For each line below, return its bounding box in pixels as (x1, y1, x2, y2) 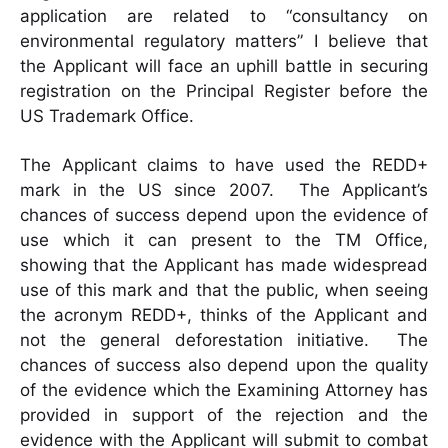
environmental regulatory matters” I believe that (20, 31, 428, 52)
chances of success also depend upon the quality (20, 355, 428, 376)
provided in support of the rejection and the (20, 405, 428, 426)
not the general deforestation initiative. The (20, 330, 428, 351)
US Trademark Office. (20, 106, 194, 127)
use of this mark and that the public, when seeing (20, 280, 428, 301)
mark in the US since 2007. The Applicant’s (20, 180, 428, 201)
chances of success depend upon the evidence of (20, 205, 428, 226)
